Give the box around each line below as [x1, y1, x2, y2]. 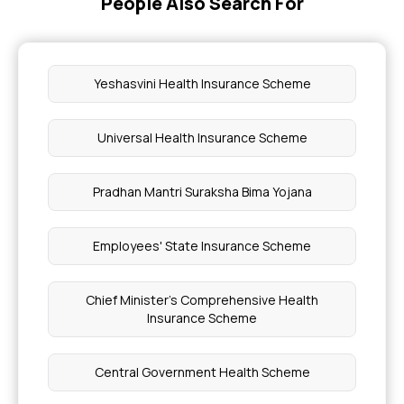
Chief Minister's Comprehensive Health [86, 291, 318, 308]
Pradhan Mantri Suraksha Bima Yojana [92, 183, 312, 200]
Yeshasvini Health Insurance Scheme [93, 75, 311, 92]
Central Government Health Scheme [94, 363, 310, 381]
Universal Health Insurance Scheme [96, 129, 308, 146]
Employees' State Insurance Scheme [93, 237, 311, 254]
